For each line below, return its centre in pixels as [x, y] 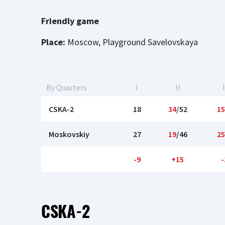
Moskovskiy [69, 134]
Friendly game [70, 21]
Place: [53, 42]
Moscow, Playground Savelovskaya [132, 42]
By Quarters [67, 87]
